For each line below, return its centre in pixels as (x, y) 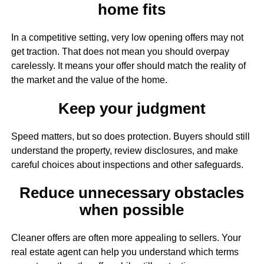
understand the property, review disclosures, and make (124, 150)
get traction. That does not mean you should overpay (120, 52)
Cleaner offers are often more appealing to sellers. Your (126, 238)
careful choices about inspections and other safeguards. (127, 164)
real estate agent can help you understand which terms (125, 252)
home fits (132, 10)
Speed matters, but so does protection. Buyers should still (130, 136)
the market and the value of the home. (89, 80)
